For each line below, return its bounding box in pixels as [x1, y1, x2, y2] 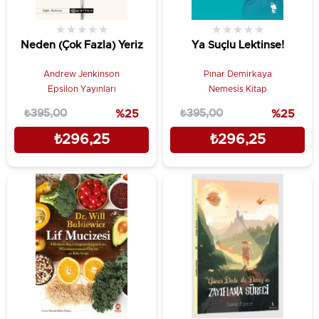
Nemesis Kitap [208, 84, 267, 93]
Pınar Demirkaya [203, 69, 272, 78]
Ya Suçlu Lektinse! [191, 39, 284, 51]
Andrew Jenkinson [43, 69, 120, 78]
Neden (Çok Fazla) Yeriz [20, 39, 143, 51]
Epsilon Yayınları [47, 84, 116, 93]
